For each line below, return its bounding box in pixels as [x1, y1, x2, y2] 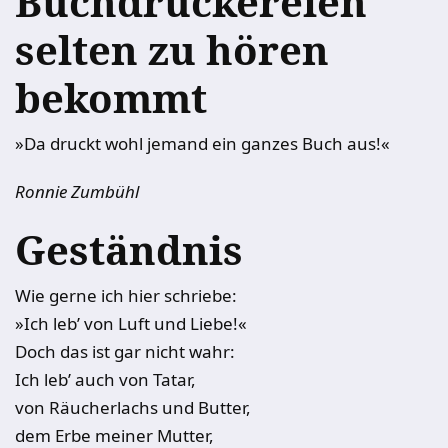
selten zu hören [15, 22, 329, 77]
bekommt [15, 70, 207, 125]
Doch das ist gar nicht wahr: [15, 340, 235, 363]
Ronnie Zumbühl [15, 180, 139, 203]
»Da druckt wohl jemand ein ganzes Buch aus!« [15, 132, 390, 155]
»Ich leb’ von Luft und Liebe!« [15, 312, 247, 335]
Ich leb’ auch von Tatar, [15, 368, 196, 391]
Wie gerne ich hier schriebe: [15, 284, 237, 307]
